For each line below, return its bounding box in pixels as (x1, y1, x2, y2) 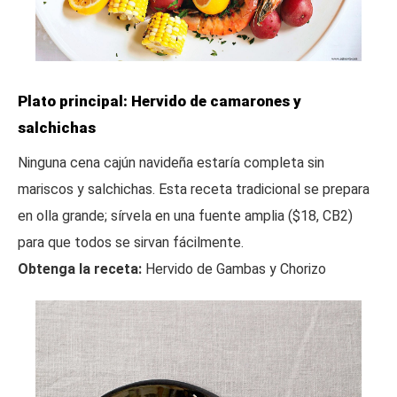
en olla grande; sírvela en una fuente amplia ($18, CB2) (18, 206, 353, 224)
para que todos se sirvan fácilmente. (18, 233, 244, 251)
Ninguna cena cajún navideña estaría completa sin (18, 153, 324, 171)
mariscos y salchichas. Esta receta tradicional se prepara (18, 180, 370, 198)
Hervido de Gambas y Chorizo (142, 260, 326, 277)
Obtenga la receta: (18, 260, 142, 277)
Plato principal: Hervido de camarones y (18, 91, 301, 110)
